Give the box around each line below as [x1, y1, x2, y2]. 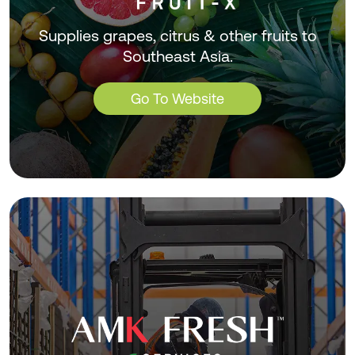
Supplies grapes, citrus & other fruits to [38, 25, 317, 45]
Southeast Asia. [122, 46, 233, 66]
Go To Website [131, 90, 224, 107]
